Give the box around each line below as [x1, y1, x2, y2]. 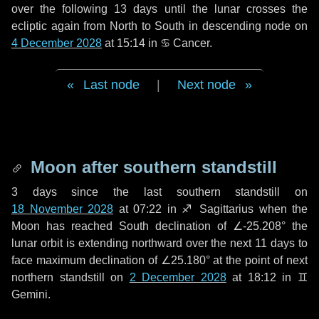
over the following [11, 3, 115, 15]
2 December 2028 [129, 271, 226, 283]
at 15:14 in [102, 37, 160, 49]
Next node [177, 78, 236, 92]
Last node [83, 78, 140, 92]
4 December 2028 [11, 37, 102, 49]
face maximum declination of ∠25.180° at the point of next [11, 254, 308, 266]
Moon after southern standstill [26, 157, 277, 177]
